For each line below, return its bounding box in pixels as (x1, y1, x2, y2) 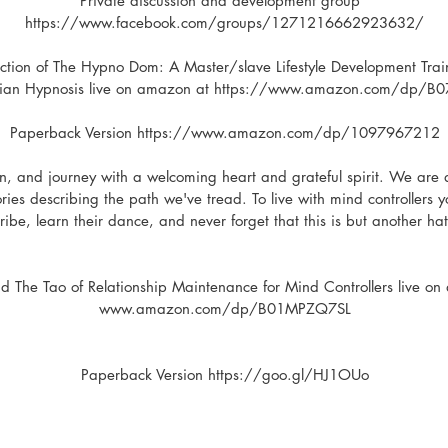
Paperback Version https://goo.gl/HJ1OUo (80, 365, 369, 384)
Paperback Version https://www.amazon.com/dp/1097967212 (9, 123, 440, 142)
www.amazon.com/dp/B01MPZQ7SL (98, 299, 351, 318)
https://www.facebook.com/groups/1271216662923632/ (25, 13, 424, 32)
